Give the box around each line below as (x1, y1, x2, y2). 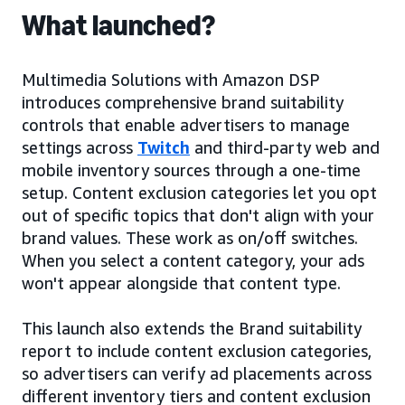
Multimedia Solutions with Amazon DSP (22, 70, 320, 89)
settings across (22, 137, 137, 157)
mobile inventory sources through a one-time (22, 160, 361, 180)
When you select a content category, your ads (22, 250, 364, 270)
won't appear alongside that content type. (22, 273, 341, 293)
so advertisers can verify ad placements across (22, 363, 372, 383)
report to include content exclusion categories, (22, 341, 372, 361)
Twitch (137, 137, 190, 157)
